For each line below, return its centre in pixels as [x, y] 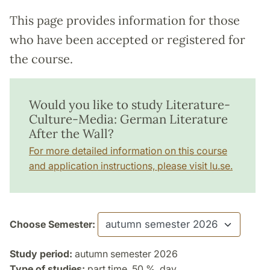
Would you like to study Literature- [130, 104]
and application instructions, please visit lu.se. [131, 165]
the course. [41, 58]
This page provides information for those [125, 20]
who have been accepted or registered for [127, 39]
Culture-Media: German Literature [128, 119]
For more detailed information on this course [128, 150]
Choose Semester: [52, 224]
